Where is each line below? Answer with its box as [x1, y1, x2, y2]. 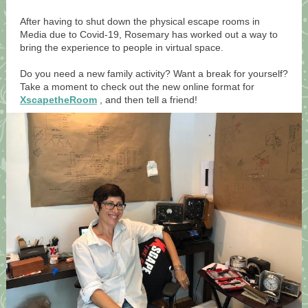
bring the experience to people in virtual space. [20, 42, 223, 53]
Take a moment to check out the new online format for [20, 81, 254, 92]
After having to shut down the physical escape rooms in [20, 16, 260, 27]
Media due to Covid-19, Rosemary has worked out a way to [20, 29, 278, 40]
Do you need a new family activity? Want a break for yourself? [20, 68, 288, 79]
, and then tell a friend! [100, 94, 197, 105]
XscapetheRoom [20, 94, 97, 105]
